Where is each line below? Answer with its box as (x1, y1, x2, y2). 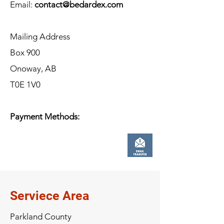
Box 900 (10, 47, 40, 57)
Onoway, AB (10, 63, 56, 73)
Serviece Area (10, 188, 89, 203)
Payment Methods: (10, 111, 79, 121)
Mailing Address (10, 31, 70, 41)
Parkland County (10, 211, 73, 221)
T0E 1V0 (10, 79, 40, 89)
